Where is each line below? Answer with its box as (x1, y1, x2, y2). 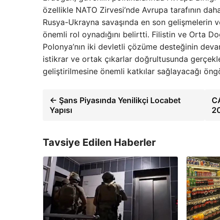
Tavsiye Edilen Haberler (43, 137, 156, 149)
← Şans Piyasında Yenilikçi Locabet (50, 95, 181, 106)
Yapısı (50, 105, 72, 115)
